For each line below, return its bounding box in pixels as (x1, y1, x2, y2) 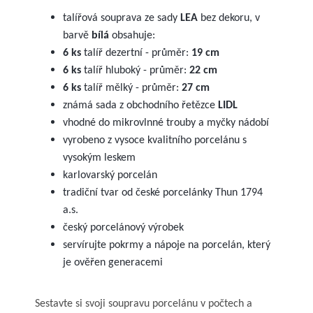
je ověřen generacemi (63, 256, 163, 268)
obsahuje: (112, 29, 155, 41)
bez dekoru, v (198, 12, 260, 24)
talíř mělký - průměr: (81, 82, 182, 94)
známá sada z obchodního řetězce (63, 99, 218, 111)
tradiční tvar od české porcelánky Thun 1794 (63, 187, 263, 198)
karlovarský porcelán (63, 169, 157, 181)
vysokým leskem (63, 152, 136, 163)
